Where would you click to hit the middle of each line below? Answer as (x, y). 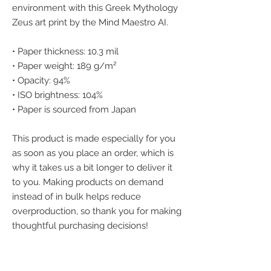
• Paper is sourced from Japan (74, 109)
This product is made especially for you (94, 139)
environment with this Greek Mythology (95, 8)
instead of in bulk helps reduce (77, 197)
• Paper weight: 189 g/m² (64, 66)
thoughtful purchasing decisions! (80, 226)
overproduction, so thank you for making (97, 211)
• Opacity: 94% (41, 80)
